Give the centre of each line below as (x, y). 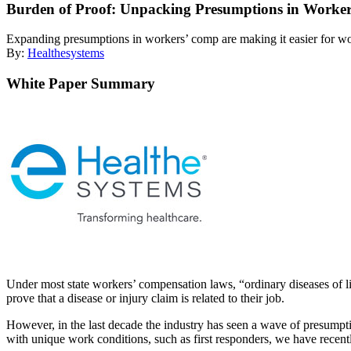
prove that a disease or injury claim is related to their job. (145, 298)
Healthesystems (66, 53)
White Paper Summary (81, 84)
